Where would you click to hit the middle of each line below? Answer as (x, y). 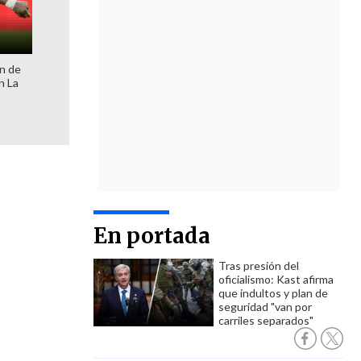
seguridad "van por (265, 307)
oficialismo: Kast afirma (276, 279)
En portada (152, 236)
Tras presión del (259, 266)
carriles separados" (266, 320)
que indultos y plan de (273, 293)
